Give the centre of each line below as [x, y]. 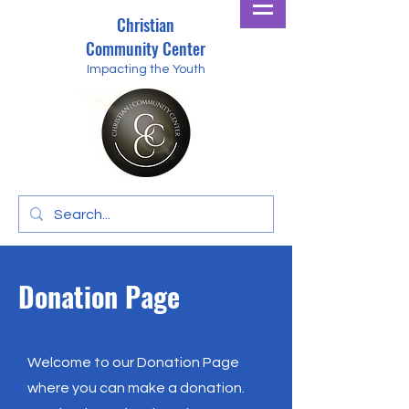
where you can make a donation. [136, 388]
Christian [146, 25]
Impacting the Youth [146, 69]
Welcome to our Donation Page [133, 362]
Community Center [146, 48]
